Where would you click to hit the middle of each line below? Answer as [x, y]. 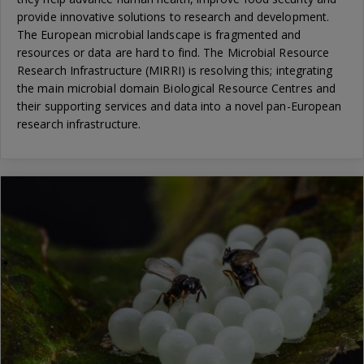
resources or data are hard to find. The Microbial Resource [173, 53]
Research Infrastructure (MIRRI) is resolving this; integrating [175, 71]
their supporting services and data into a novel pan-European [180, 106]
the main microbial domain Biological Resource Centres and [177, 89]
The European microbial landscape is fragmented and [159, 35]
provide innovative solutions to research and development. [173, 17]
